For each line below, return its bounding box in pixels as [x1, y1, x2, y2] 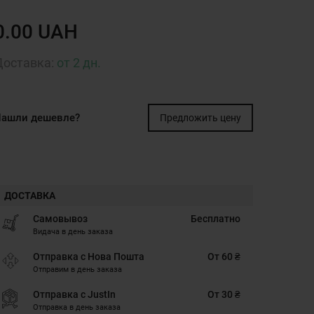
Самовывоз [33, 213, 88, 224]
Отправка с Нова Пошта [33, 251, 144, 262]
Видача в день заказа [33, 227, 113, 236]
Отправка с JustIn [33, 289, 116, 300]
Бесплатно [190, 213, 240, 224]
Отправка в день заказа [33, 303, 121, 312]
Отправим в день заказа [33, 265, 122, 274]
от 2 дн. [57, 55, 101, 70]
